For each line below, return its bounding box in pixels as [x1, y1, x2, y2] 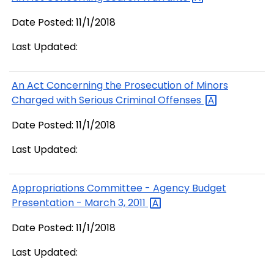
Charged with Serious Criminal [12, 93, 158, 108]
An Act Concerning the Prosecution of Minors [12, 78, 228, 93]
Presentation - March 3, [12, 196, 128, 210]
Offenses [158, 93, 204, 108]
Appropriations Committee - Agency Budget [12, 181, 226, 196]
